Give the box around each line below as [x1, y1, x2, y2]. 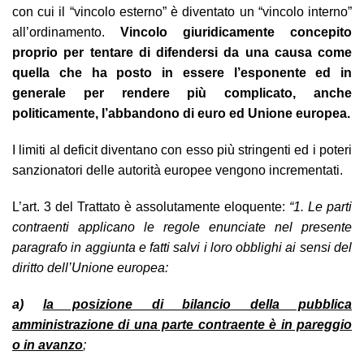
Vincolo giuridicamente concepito [120, 24, 352, 39]
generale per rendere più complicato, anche [12, 85, 352, 100]
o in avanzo [12, 337, 83, 352]
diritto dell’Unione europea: [12, 260, 168, 275]
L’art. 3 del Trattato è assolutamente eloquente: [12, 199, 289, 214]
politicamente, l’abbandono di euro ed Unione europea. [12, 106, 350, 120]
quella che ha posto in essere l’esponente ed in [12, 65, 352, 80]
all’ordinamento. [12, 24, 120, 39]
